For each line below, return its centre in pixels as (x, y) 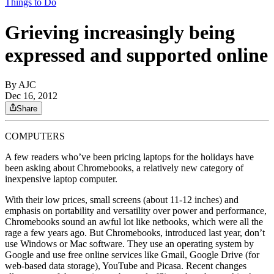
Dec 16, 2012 (31, 96)
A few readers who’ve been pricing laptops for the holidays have (129, 157)
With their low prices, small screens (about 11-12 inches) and (122, 200)
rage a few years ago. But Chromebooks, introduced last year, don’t (135, 233)
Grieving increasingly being (120, 32)
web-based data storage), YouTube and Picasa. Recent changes (126, 266)
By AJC (20, 85)
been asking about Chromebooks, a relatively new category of (124, 168)
